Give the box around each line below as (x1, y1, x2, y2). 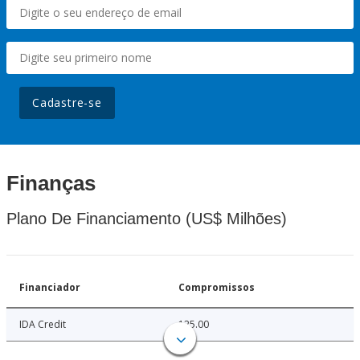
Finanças (6, 171, 96, 196)
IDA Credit (19, 317, 66, 332)
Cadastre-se (32, 95, 102, 111)
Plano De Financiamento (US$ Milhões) (6, 210, 287, 228)
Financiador (19, 280, 80, 295)
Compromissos (178, 280, 255, 295)
